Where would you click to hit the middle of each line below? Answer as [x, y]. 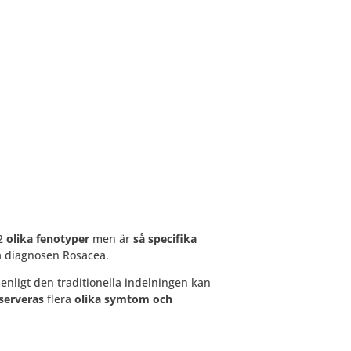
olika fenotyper [47, 238]
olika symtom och [123, 299]
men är [111, 238]
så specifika [165, 238]
